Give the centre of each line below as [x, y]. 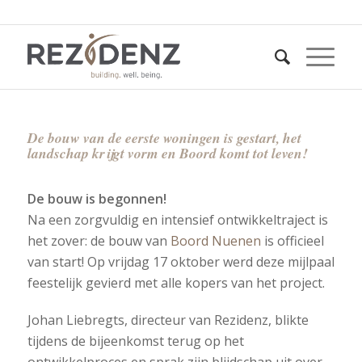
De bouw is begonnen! [97, 199]
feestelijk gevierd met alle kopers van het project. [176, 283]
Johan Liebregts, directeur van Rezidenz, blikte [168, 320]
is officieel [292, 241]
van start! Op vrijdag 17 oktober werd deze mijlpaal [181, 262]
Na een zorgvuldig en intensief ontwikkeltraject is [177, 220]
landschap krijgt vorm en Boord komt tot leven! [167, 153]
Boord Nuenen [215, 241]
